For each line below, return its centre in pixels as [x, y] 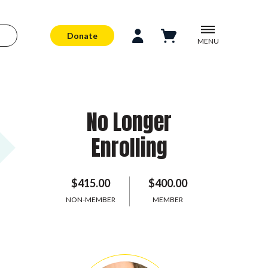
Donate [83, 35]
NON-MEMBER [91, 200]
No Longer [129, 122]
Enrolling [129, 148]
